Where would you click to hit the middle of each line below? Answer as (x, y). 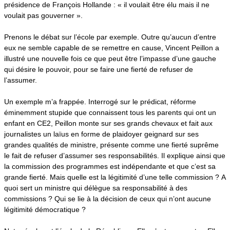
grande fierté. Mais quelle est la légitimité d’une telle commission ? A (115, 177)
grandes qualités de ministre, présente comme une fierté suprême (111, 145)
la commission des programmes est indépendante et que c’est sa (110, 166)
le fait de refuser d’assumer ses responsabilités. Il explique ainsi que (115, 155)
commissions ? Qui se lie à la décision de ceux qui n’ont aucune (108, 198)
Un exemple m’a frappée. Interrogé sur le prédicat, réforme (100, 101)
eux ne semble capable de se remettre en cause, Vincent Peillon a (112, 47)
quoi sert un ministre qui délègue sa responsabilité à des (96, 188)
